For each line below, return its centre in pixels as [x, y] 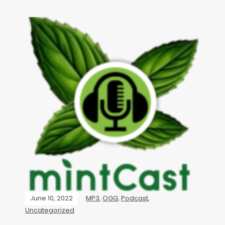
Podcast [135, 198]
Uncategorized [50, 210]
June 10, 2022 [51, 198]
